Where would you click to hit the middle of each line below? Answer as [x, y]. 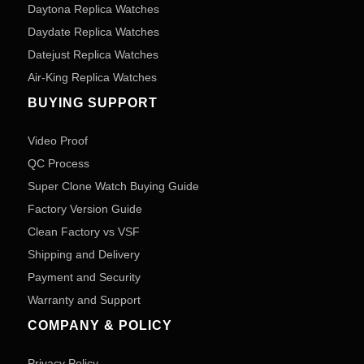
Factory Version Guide [85, 209]
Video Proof [58, 141]
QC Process [58, 163]
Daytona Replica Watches [93, 9]
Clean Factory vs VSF [84, 232]
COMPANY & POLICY [100, 325]
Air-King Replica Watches [92, 77]
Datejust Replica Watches [93, 54]
